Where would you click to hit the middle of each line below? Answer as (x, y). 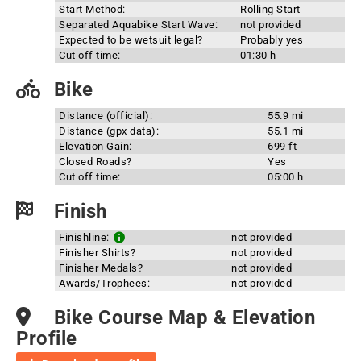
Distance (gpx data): (109, 131)
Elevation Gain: (95, 146)
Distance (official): (106, 116)
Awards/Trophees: (104, 283)
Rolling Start (270, 9)
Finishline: (85, 237)
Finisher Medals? (101, 268)
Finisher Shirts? (97, 253)
